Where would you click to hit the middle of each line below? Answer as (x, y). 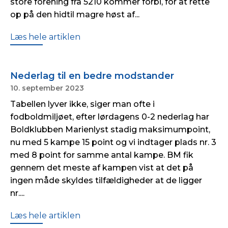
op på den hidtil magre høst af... (75, 15)
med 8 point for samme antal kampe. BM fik (102, 155)
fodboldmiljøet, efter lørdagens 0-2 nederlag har (110, 117)
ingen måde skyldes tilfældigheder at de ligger (106, 180)
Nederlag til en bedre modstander (92, 76)
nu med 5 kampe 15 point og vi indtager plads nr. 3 (113, 142)
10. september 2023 (47, 88)
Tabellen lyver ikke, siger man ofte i (82, 104)
